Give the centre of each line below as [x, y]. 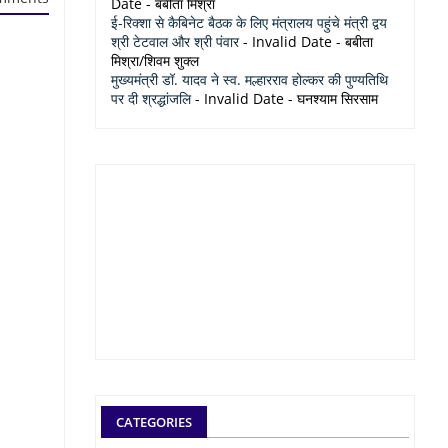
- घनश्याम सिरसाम [331, 98]
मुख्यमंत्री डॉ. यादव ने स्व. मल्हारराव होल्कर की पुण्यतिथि [249, 79]
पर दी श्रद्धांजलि [151, 98]
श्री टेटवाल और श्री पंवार [175, 41]
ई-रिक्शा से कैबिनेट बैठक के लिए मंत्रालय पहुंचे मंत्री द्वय [249, 22]
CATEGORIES [154, 422]
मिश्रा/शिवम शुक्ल [155, 60]
